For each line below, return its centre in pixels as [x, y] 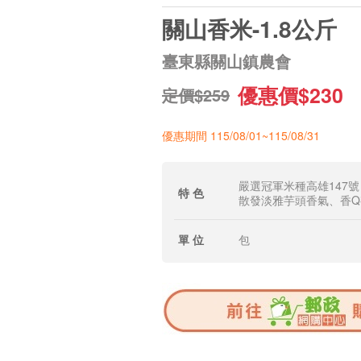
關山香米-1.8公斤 [249, 29]
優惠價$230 [290, 95]
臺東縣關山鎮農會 [226, 61]
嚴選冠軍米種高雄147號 [299, 185]
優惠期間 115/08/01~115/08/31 [241, 135]
